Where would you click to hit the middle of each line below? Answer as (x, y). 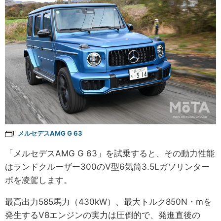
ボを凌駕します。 (38, 180)
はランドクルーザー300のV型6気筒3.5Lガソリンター (107, 166)
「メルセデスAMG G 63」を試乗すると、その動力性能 (110, 153)
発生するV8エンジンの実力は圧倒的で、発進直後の (103, 215)
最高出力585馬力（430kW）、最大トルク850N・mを (108, 202)
